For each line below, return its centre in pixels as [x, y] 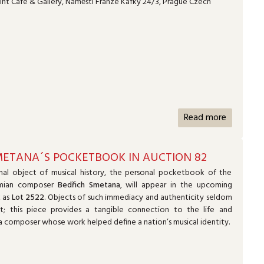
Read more [205, 118]
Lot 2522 [28, 198]
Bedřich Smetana [89, 186]
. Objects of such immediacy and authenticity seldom [138, 198]
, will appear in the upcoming [176, 186]
